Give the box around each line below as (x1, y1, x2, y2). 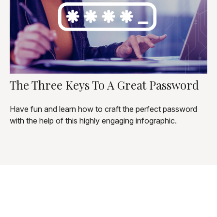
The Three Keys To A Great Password (9, 77, 199, 93)
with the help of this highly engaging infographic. (9, 115, 177, 125)
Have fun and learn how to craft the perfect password (9, 104, 197, 114)
